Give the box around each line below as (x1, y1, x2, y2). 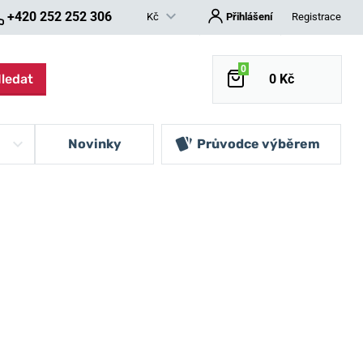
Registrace (292, 11, 341, 23)
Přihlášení (226, 11, 273, 23)
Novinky (68, 136, 122, 152)
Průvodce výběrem (197, 136, 320, 152)
